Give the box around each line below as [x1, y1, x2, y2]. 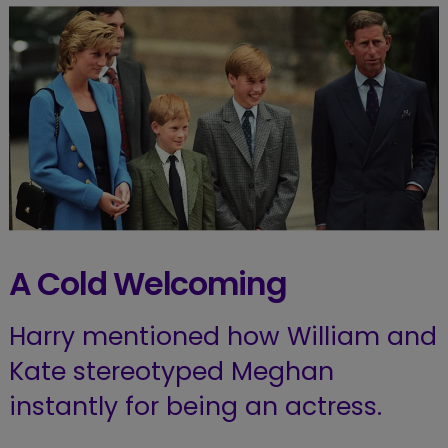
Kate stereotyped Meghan [8, 354, 334, 389]
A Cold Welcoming [8, 262, 287, 307]
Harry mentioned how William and [8, 319, 437, 354]
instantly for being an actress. [8, 389, 382, 424]
